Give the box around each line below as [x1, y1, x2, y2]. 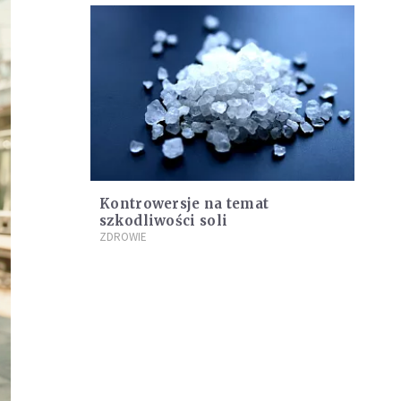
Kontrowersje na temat [99, 195, 269, 213]
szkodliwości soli [99, 212, 228, 230]
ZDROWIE [99, 229, 147, 245]
